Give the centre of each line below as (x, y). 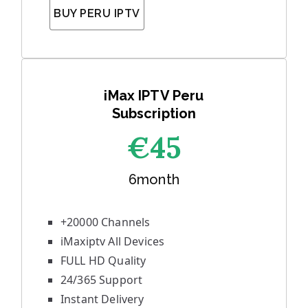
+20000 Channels (106, 222)
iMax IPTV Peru (154, 96)
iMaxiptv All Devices (113, 241)
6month (154, 179)
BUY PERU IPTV (97, 13)
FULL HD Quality (103, 261)
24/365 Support (102, 280)
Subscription (154, 113)
